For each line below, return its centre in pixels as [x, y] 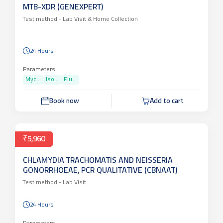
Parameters [39, 95]
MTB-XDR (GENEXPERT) [63, 32]
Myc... [33, 105]
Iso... [52, 105]
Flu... [70, 105]
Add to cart [167, 126]
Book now [64, 126]
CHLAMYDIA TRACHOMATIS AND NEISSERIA [98, 186]
